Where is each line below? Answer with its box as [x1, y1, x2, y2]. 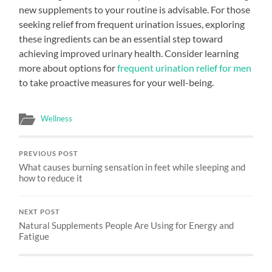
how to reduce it [19, 172, 83, 183]
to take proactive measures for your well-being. [19, 76, 214, 88]
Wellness [41, 113, 73, 123]
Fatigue [19, 230, 50, 242]
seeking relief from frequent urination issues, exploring [19, 18, 245, 30]
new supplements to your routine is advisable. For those [19, 3, 251, 15]
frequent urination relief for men [117, 61, 252, 73]
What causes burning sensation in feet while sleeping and [19, 161, 246, 172]
